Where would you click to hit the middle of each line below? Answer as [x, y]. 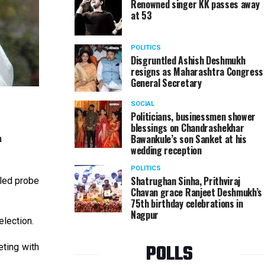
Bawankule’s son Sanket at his [189, 139]
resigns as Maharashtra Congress [197, 72]
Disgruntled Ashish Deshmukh [188, 60]
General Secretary [166, 83]
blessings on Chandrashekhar [188, 128]
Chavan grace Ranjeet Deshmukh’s [197, 192]
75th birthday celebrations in [187, 203]
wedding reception [166, 150]
